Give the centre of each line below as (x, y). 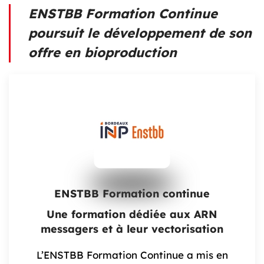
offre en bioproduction (103, 52)
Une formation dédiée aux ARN (132, 214)
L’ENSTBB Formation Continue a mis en (132, 255)
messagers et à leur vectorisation (132, 229)
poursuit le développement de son (140, 33)
